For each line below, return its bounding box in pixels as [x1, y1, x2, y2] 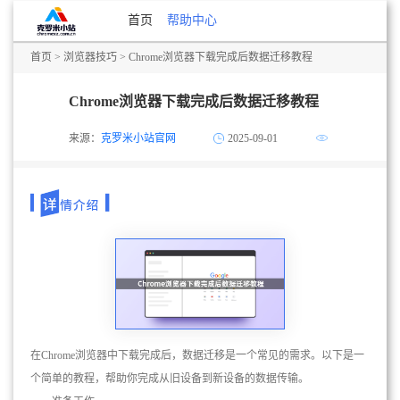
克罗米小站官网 [100, 132, 176, 145]
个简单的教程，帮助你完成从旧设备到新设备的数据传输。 [30, 372, 309, 386]
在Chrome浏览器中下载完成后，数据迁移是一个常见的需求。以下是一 [30, 349, 364, 362]
